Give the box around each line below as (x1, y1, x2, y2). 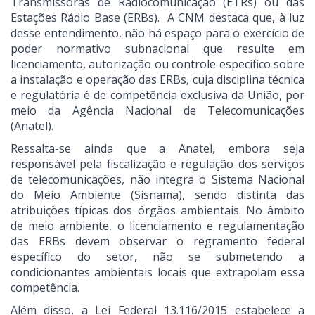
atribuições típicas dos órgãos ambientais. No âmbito (11, 202, 304, 219)
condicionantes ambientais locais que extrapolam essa (11, 264, 304, 281)
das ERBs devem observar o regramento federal (11, 233, 304, 250)
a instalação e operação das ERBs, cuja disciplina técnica (11, 72, 304, 88)
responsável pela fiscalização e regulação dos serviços (11, 156, 304, 172)
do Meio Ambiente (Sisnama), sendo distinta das (11, 187, 304, 203)
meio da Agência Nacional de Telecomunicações (11, 103, 304, 119)
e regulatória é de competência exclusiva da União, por (11, 87, 304, 103)
